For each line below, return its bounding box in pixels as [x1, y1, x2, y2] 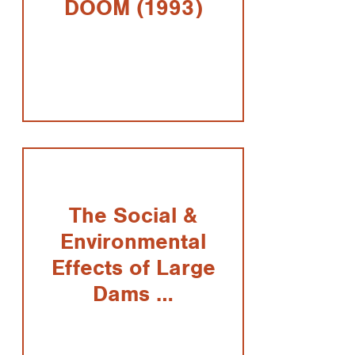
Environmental [60, 228, 206, 256]
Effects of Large [51, 254, 216, 282]
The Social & [69, 202, 197, 230]
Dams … [93, 281, 174, 308]
